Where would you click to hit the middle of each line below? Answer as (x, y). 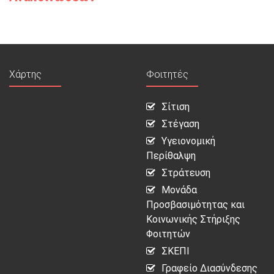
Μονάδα (179, 190)
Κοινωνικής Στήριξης (193, 220)
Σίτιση (176, 107)
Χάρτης (25, 75)
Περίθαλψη (171, 156)
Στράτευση (186, 173)
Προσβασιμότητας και (195, 205)
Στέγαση (180, 124)
